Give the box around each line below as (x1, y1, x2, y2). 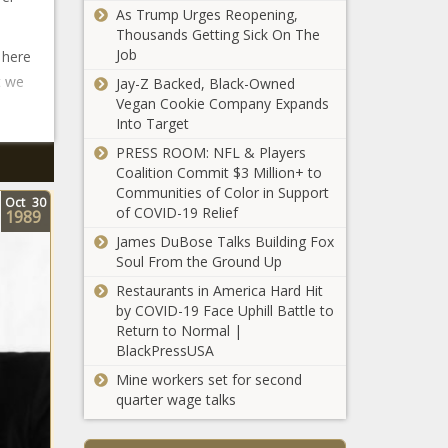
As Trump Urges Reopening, (115, 5, 298, 24)
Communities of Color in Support (115, 183, 329, 202)
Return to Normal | (115, 321, 242, 340)
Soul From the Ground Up (115, 252, 282, 271)
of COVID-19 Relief (115, 203, 238, 222)
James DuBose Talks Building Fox (115, 232, 334, 251)
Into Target (115, 114, 189, 133)
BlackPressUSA (115, 341, 214, 360)
